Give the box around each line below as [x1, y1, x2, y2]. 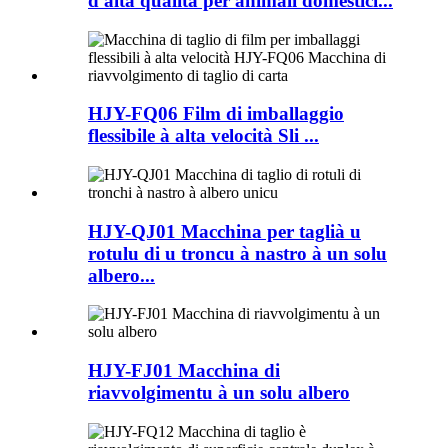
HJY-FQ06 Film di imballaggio [88, 103, 344, 125]
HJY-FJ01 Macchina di [88, 360, 280, 382]
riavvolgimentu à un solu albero [88, 382, 350, 404]
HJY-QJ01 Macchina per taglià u [88, 220, 361, 242]
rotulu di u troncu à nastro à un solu [88, 242, 387, 264]
